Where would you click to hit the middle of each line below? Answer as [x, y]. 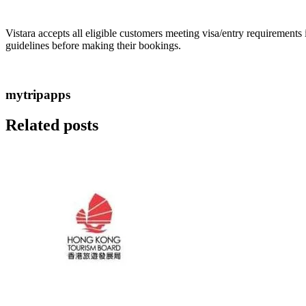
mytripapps [38, 95]
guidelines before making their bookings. [93, 45]
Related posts [52, 125]
